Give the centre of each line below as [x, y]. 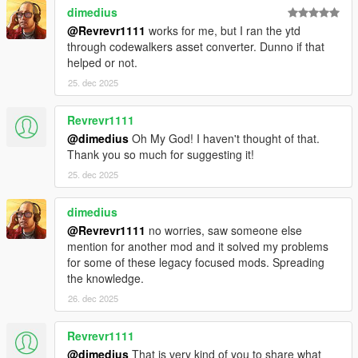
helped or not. [102, 62]
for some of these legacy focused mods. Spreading [196, 262]
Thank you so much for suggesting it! [161, 154]
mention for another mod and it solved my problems [198, 246]
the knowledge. [105, 278]
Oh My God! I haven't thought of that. [224, 138]
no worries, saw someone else [224, 230]
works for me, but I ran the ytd [223, 30]
